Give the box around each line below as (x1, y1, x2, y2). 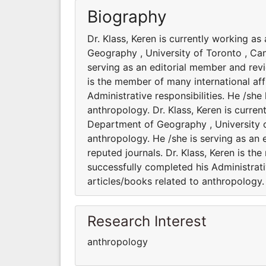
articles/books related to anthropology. (87, 175, 264, 187)
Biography (87, 6, 167, 27)
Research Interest (87, 212, 207, 230)
